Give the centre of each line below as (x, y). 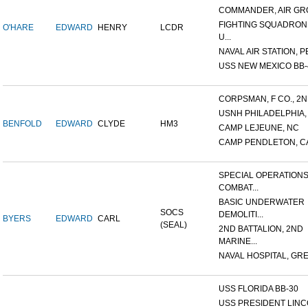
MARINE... (238, 242)
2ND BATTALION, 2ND (261, 229)
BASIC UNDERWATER (262, 202)
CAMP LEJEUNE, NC (259, 128)
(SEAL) (174, 225)
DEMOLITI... (241, 215)
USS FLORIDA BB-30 (258, 289)
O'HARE (18, 28)
